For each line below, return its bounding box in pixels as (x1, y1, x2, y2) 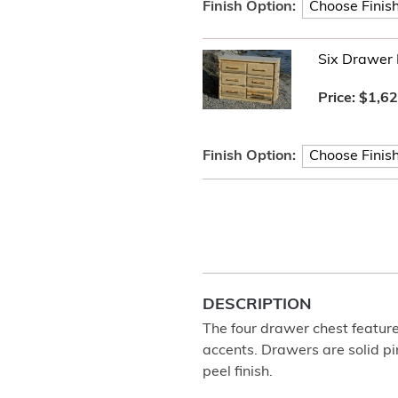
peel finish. (203, 365, 273, 379)
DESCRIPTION (203, 297, 312, 314)
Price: (318, 92, 359, 106)
